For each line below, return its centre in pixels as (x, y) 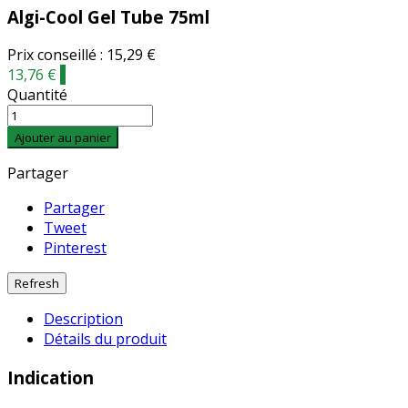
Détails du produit (105, 339)
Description (83, 319)
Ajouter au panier (63, 138)
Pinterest (75, 248)
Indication (51, 378)
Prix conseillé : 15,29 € (82, 55)
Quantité (37, 95)
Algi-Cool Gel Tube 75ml (108, 16)
